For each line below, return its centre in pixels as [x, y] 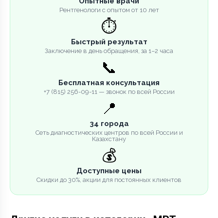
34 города [109, 123]
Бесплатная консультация [109, 82]
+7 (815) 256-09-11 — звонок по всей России [109, 91]
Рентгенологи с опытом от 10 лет [109, 10]
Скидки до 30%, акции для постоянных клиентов [109, 180]
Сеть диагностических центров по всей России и [109, 132]
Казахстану [109, 139]
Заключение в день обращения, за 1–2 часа [109, 51]
